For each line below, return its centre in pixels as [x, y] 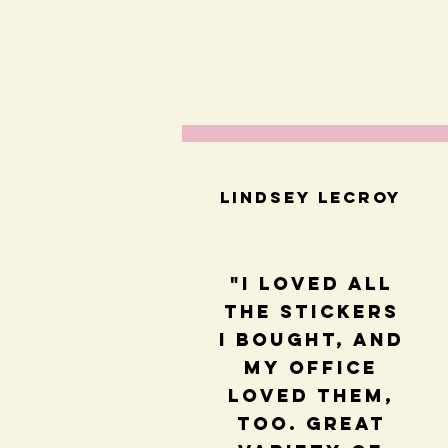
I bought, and [311, 340]
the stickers [311, 312]
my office [311, 368]
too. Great [311, 424]
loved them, [311, 396]
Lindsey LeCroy [310, 197]
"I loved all [311, 284]
